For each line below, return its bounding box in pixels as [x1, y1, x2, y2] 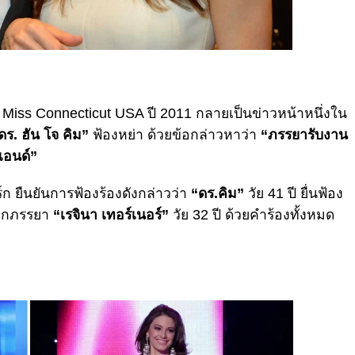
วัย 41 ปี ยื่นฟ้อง [244, 185, 343, 201]
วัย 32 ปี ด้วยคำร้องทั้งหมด [169, 206, 334, 223]
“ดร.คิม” [191, 185, 244, 201]
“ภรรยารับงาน [257, 126, 348, 143]
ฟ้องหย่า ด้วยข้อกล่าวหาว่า [89, 126, 257, 143]
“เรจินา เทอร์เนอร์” [49, 206, 169, 223]
